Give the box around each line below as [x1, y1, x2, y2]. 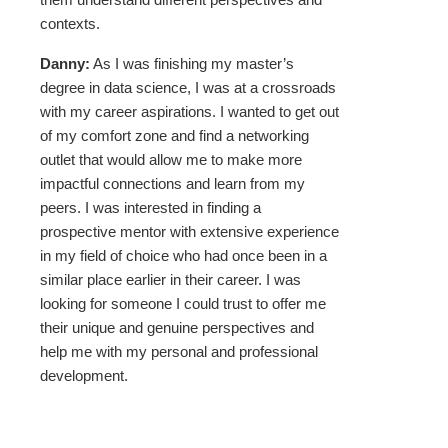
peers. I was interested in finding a [40, 199, 261, 217]
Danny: [40, 55, 90, 73]
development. [40, 367, 128, 385]
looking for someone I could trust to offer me [40, 295, 326, 313]
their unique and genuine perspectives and [40, 319, 314, 337]
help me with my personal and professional [40, 343, 318, 361]
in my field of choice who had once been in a [40, 247, 327, 265]
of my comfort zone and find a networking [40, 127, 309, 145]
